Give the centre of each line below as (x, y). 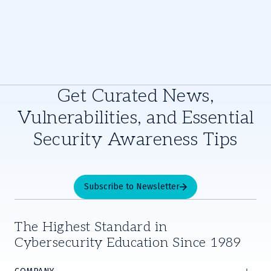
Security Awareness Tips (135, 140)
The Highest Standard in (91, 227)
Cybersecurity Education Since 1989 (128, 243)
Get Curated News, (135, 96)
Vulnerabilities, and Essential (135, 118)
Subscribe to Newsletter (132, 187)
